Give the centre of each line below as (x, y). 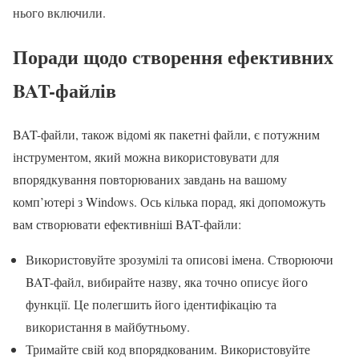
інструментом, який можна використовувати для (146, 156)
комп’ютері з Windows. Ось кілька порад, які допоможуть (169, 201)
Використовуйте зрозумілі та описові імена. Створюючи (179, 259)
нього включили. (59, 12)
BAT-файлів (65, 90)
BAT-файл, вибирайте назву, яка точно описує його (167, 281)
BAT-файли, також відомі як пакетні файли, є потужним (166, 134)
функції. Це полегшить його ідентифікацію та (151, 304)
